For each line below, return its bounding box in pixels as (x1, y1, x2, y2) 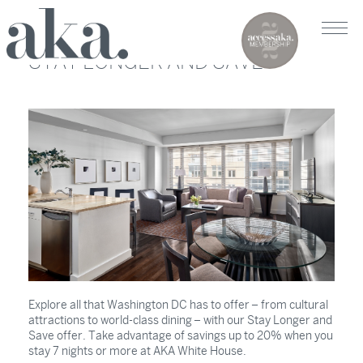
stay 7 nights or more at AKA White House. (28, 344, 246, 357)
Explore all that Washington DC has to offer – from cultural (28, 298, 328, 311)
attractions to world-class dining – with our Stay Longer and (28, 314, 332, 327)
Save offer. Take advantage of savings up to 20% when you (28, 329, 333, 342)
